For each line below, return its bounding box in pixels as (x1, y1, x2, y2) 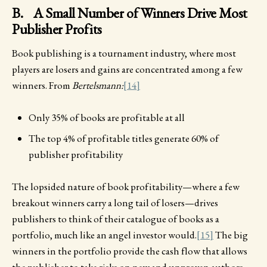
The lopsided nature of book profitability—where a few (12, 179, 240, 193)
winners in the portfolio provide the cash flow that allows (12, 244, 247, 257)
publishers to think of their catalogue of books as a (12, 212, 219, 225)
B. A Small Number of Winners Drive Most (12, 3, 248, 22)
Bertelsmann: (72, 78, 123, 92)
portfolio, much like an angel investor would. (12, 228, 197, 241)
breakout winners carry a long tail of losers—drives (12, 195, 218, 209)
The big (213, 228, 248, 241)
